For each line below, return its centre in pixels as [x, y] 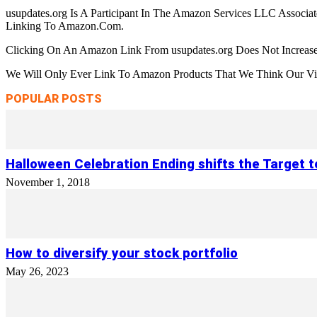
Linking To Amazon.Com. [65, 26]
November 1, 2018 [48, 182]
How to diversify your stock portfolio [122, 253]
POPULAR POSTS [54, 99]
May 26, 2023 [37, 271]
